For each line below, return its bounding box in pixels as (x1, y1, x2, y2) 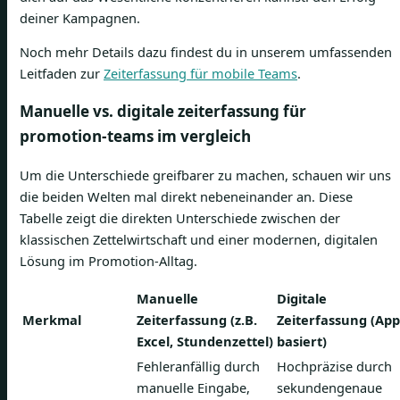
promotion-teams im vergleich (20, 126, 251, 147)
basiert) (277, 332, 327, 350)
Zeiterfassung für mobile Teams (104, 64, 297, 83)
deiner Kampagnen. (20, 8, 140, 27)
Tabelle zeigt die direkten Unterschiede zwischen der (20, 209, 340, 228)
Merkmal (22, 311, 81, 329)
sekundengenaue (277, 379, 382, 396)
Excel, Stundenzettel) (137, 332, 273, 350)
